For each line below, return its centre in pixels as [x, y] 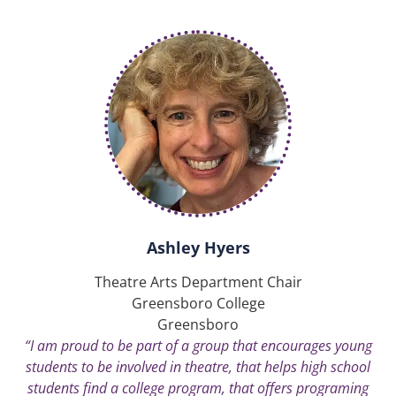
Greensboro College [198, 303]
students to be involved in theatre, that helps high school [198, 366]
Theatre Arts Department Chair [198, 282]
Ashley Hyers [198, 247]
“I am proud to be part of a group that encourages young [198, 345]
